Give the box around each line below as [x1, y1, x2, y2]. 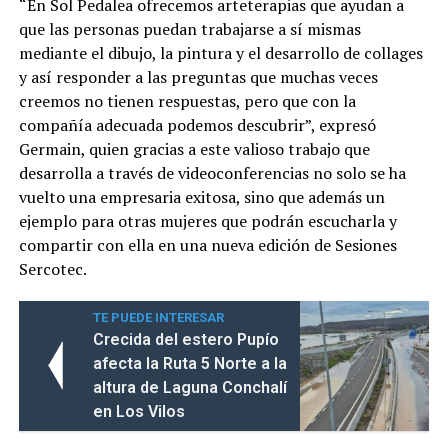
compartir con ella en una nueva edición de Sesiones [18, 234, 397, 257]
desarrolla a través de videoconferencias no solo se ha [18, 162, 406, 185]
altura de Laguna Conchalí [92, 378, 287, 398]
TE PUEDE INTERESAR [92, 310, 224, 326]
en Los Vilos [92, 402, 185, 422]
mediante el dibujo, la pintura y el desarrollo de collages [18, 42, 423, 65]
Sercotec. [18, 258, 87, 281]
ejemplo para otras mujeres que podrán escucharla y [18, 210, 397, 233]
